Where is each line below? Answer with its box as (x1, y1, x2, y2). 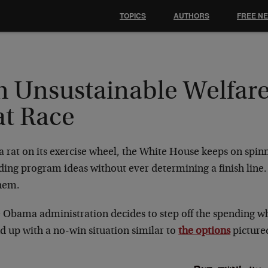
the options (178, 226, 231, 237)
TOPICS (120, 10, 146, 21)
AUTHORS (173, 10, 209, 21)
